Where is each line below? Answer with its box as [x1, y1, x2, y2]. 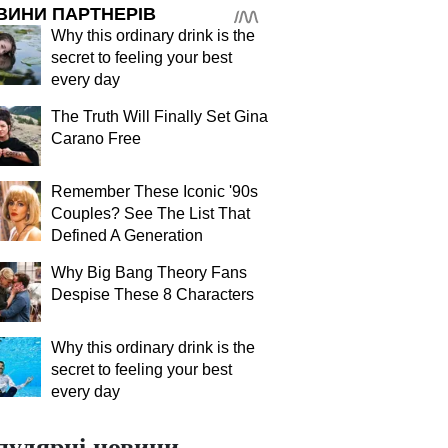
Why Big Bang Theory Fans [51, 264, 247, 281]
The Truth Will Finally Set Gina [51, 108, 268, 125]
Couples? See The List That [51, 205, 250, 222]
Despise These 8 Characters [51, 286, 254, 303]
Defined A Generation [51, 227, 203, 244]
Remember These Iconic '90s [51, 183, 258, 200]
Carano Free [51, 130, 141, 147]
